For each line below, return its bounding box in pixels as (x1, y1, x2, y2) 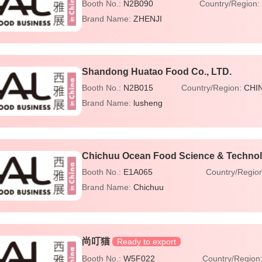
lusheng (133, 98, 163, 108)
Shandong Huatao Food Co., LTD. (82, 67, 232, 77)
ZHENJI (133, 14, 163, 24)
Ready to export (117, 236, 177, 246)
